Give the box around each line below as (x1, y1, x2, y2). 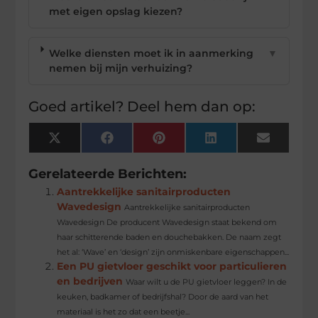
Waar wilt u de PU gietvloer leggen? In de (126, 276, 287, 287)
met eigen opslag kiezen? (48, 4, 182, 18)
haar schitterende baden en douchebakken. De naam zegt (57, 231, 282, 242)
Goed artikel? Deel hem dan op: (28, 97, 256, 115)
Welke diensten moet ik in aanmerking (48, 46, 253, 60)
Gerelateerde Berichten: (28, 165, 187, 181)
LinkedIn (216, 136, 262, 149)
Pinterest (164, 136, 212, 149)
